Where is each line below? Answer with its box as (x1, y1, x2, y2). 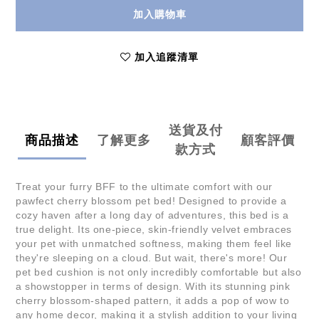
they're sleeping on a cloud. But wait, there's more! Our (16, 252, 288, 264)
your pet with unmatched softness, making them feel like (16, 238, 293, 250)
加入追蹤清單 (135, 51, 199, 64)
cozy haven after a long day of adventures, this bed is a (16, 209, 289, 221)
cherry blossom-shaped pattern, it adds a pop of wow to (16, 295, 290, 307)
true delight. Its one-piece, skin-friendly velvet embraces (16, 224, 292, 236)
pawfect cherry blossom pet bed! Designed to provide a (16, 195, 287, 207)
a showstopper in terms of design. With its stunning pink (16, 281, 291, 293)
